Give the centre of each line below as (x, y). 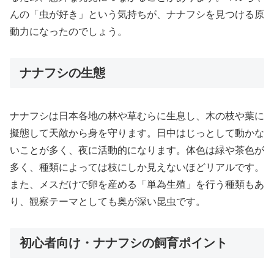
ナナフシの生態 (62, 73)
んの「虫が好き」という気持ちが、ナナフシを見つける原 (137, 15)
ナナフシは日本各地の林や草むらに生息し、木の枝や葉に (137, 116)
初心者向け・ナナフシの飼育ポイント (124, 243)
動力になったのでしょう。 (68, 32)
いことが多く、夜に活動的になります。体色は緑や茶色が (137, 150)
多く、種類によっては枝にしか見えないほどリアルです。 (137, 168)
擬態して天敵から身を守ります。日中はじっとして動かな (137, 133)
